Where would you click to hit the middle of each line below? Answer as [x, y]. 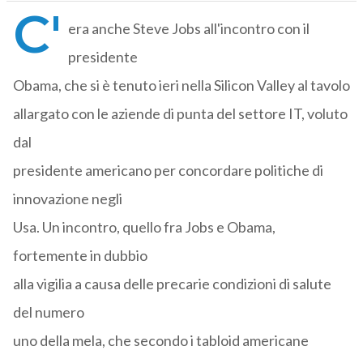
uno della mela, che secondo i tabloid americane [160, 341]
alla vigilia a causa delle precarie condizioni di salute [172, 284]
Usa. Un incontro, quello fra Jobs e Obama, [144, 227]
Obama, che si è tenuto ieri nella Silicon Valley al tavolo [181, 85]
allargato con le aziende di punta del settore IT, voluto [180, 114]
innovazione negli [67, 199]
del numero [48, 312]
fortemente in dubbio [80, 256]
